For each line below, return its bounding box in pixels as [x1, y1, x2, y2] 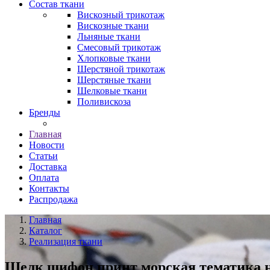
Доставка [29, 162, 67, 172]
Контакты [29, 183, 69, 193]
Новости [29, 140, 64, 150]
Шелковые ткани [77, 86, 147, 96]
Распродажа [29, 194, 78, 204]
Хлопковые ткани [77, 53, 151, 63]
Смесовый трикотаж [77, 42, 161, 52]
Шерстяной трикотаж [77, 64, 165, 74]
